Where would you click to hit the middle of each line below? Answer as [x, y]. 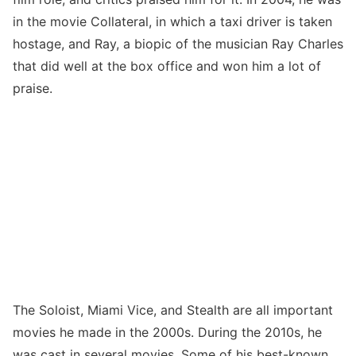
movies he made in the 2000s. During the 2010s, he [167, 332]
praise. [33, 88]
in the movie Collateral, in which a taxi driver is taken [172, 21]
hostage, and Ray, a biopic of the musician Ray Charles [178, 43]
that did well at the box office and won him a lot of [167, 66]
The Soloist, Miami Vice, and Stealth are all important [173, 310]
